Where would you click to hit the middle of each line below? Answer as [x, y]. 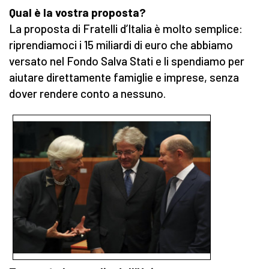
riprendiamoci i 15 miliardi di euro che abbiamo [121, 45]
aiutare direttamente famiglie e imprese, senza [124, 77]
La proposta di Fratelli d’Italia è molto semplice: [126, 29]
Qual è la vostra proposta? [77, 13]
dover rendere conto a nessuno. [87, 94]
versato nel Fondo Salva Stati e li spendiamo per [127, 61]
